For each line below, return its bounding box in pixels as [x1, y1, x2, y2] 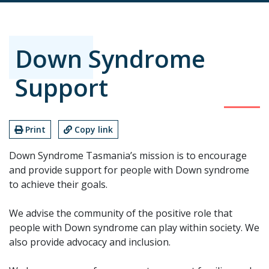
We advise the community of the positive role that [9, 206, 232, 220]
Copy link [74, 123, 113, 135]
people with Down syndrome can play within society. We [9, 220, 259, 234]
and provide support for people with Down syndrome [9, 163, 249, 177]
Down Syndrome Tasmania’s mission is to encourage [9, 148, 247, 162]
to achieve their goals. [9, 177, 107, 191]
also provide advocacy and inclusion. [9, 235, 171, 249]
